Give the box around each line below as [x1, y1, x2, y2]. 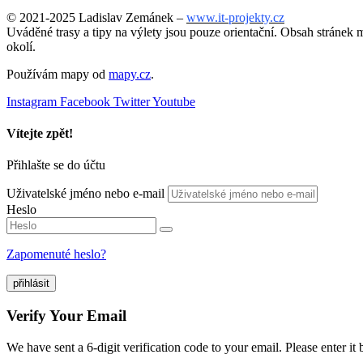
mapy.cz [109, 66, 151, 81]
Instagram [6, 94, 57, 109]
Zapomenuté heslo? [6, 247, 106, 262]
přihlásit [13, 277, 49, 290]
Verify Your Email [6, 307, 126, 324]
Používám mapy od [6, 66, 109, 81]
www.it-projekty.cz [186, 10, 284, 24]
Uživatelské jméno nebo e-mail [6, 186, 164, 201]
